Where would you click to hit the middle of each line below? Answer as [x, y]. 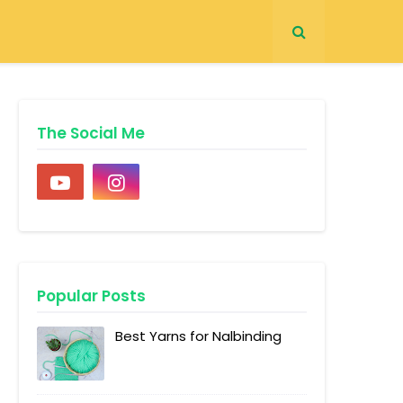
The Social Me [91, 133]
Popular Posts [91, 296]
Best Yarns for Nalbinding [198, 336]
